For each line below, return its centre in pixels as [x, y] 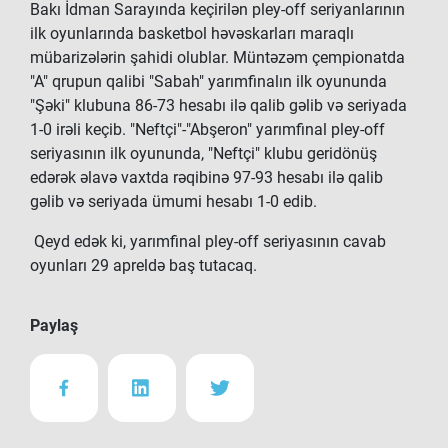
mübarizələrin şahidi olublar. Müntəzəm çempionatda [217, 57]
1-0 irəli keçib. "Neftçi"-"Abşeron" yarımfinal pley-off [207, 129]
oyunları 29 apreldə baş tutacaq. [143, 265]
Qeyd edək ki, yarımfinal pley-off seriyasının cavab [208, 241]
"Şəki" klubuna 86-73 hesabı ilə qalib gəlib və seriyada [218, 105]
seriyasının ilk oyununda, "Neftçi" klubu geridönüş [203, 153]
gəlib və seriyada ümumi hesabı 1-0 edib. [173, 201]
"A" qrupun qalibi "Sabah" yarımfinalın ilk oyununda [208, 81]
